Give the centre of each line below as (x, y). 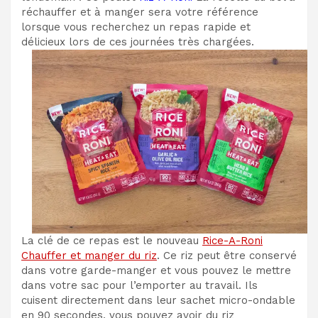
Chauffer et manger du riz (89, 256)
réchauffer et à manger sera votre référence (140, 12)
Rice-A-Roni (232, 241)
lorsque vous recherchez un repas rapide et (136, 27)
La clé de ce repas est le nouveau (112, 241)
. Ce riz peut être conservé (227, 256)
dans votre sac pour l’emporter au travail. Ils (139, 286)
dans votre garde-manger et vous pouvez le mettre (156, 271)
